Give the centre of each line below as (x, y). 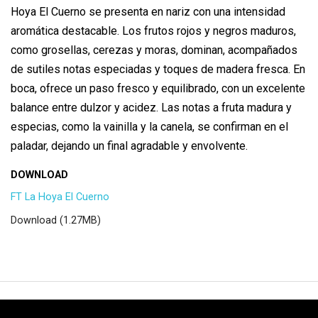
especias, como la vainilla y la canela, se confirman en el (149, 127)
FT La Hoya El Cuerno (60, 197)
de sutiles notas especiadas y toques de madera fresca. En (158, 70)
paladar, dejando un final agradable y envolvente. (129, 146)
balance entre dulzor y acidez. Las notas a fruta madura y (151, 108)
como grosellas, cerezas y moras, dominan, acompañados (154, 50)
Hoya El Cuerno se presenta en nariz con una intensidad (148, 12)
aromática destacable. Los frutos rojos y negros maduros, (153, 31)
